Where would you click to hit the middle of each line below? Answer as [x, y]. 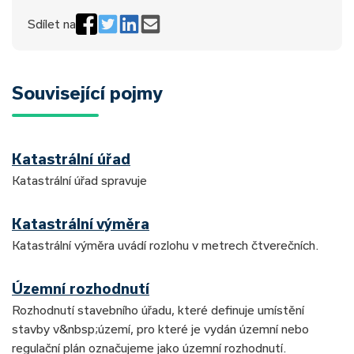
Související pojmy [87, 92]
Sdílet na [52, 24]
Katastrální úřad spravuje [79, 180]
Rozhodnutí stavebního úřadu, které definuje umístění [158, 309]
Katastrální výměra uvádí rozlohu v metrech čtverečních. [165, 245]
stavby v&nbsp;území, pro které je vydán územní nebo [160, 328]
